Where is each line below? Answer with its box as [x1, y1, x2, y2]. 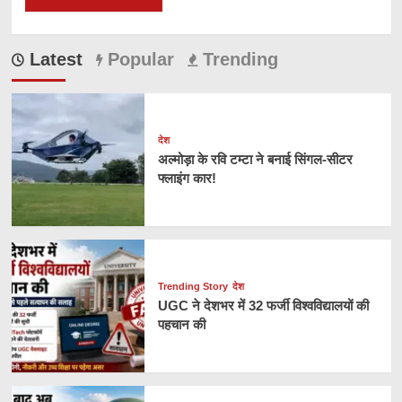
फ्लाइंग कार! [157, 170, 216, 187]
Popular [101, 48, 174, 69]
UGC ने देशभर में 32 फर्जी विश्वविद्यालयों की [157, 298, 369, 314]
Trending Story [157, 281, 228, 293]
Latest [23, 48, 83, 69]
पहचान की [157, 317, 205, 333]
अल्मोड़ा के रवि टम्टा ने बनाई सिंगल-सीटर [157, 152, 353, 168]
